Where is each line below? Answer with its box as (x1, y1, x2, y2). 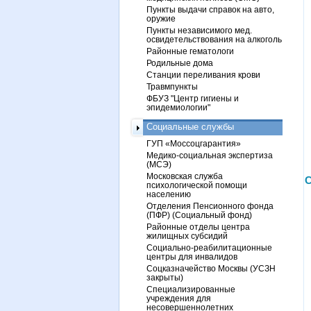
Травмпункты (146, 82, 198, 91)
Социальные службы (146, 121, 234, 132)
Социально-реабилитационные (146, 243, 272, 252)
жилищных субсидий (146, 231, 228, 240)
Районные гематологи (146, 47, 234, 56)
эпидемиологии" (146, 103, 210, 112)
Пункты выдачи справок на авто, (146, 5, 274, 14)
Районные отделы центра (146, 222, 250, 231)
